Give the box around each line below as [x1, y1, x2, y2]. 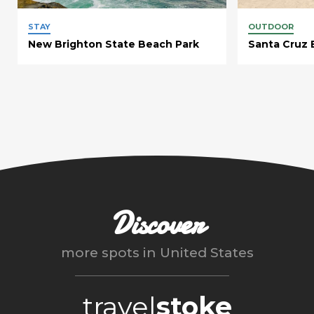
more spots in [60, 245, 160, 261]
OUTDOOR [247, 22, 294, 32]
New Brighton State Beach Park [28, 38, 199, 51]
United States [159, 245, 254, 261]
